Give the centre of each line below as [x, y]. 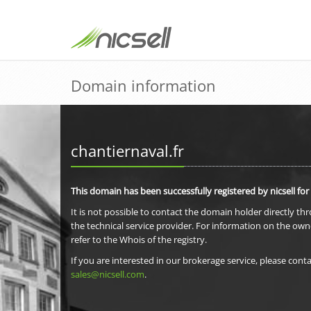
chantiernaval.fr [127, 151]
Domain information [143, 85]
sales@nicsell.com [108, 274]
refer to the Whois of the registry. [139, 239]
